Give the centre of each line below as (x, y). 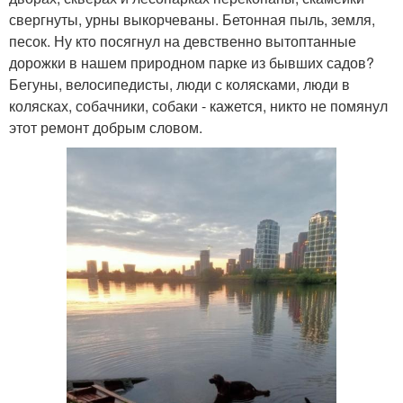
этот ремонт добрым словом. (106, 127)
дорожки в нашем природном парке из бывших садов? (192, 62)
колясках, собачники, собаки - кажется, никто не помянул (198, 105)
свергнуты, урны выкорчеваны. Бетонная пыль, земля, (192, 19)
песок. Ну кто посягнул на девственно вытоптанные (183, 40)
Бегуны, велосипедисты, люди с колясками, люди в (179, 84)
